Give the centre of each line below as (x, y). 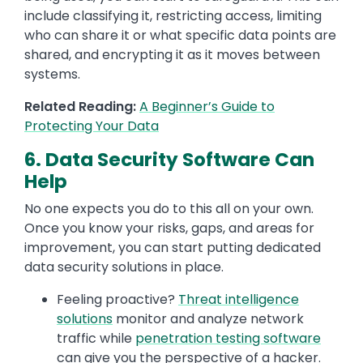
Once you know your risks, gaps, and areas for (169, 228)
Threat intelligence (239, 300)
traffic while (96, 339)
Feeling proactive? (117, 300)
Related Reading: (80, 107)
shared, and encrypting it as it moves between (172, 55)
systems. (52, 75)
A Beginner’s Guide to (207, 107)
